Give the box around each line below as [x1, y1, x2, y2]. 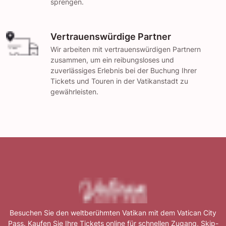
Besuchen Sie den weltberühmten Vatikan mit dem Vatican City [10, 208, 216, 217]
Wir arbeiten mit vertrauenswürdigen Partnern [50, 45, 201, 54]
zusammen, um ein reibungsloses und [50, 55, 174, 65]
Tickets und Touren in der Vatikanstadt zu [50, 77, 188, 86]
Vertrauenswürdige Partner [50, 31, 171, 42]
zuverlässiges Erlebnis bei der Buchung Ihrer [50, 66, 197, 75]
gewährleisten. [50, 87, 98, 96]
